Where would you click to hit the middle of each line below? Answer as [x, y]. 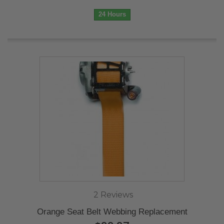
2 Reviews [113, 195]
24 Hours [112, 14]
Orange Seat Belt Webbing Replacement [112, 212]
